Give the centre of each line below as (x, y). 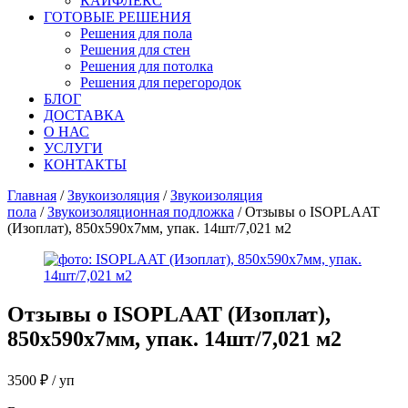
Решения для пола (136, 33)
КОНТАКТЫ (85, 164)
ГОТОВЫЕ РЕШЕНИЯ (117, 17)
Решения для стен (135, 50)
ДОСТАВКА (84, 115)
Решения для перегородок (161, 82)
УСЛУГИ (73, 148)
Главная (32, 195)
